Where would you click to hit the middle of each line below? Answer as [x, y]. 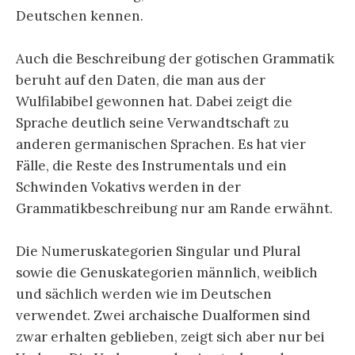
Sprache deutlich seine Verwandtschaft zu [153, 123]
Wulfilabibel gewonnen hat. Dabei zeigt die [154, 102]
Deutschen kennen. [80, 15]
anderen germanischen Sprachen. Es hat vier [161, 145]
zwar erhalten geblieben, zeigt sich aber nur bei [170, 337]
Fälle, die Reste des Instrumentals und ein [151, 166]
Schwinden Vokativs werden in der [128, 187]
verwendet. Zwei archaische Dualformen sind [163, 316]
